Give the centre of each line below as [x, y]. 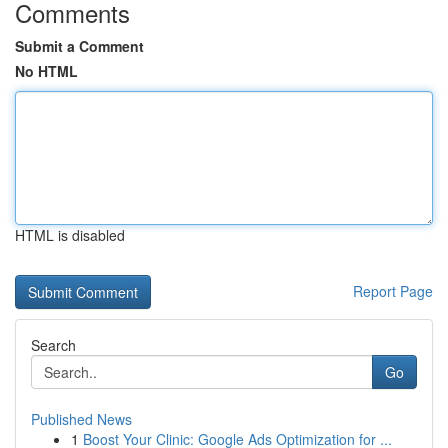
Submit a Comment [79, 46]
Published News [81, 419]
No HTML [46, 71]
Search [53, 345]
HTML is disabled [70, 235]
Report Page [393, 291]
